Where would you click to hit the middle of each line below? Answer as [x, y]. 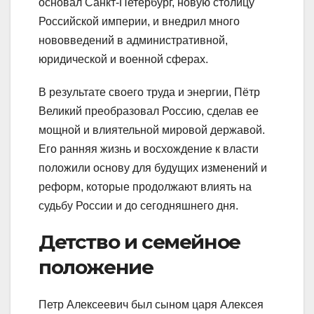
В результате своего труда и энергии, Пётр [149, 93]
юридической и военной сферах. [123, 60]
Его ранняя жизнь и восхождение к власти [149, 149]
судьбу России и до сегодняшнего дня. [138, 206]
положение [96, 267]
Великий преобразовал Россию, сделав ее [149, 111]
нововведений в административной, [133, 41]
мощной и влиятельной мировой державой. [152, 130]
